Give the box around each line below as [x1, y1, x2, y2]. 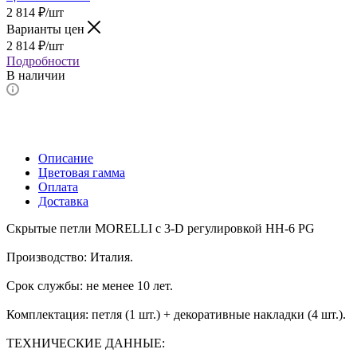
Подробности [6, 53, 80, 68]
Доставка [38, 194, 88, 208]
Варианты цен [6, 22, 88, 36]
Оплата [38, 179, 78, 194]
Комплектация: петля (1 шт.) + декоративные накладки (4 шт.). [6, 307, 346, 321]
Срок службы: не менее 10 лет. [6, 278, 173, 292]
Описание [38, 151, 93, 165]
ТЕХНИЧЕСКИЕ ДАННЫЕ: [6, 335, 165, 350]
